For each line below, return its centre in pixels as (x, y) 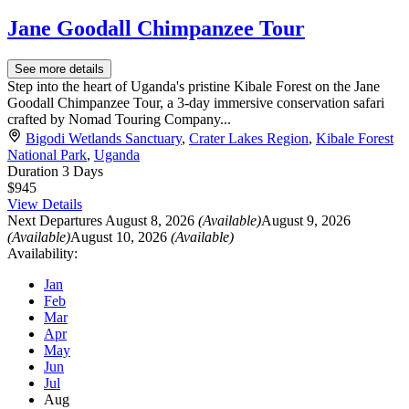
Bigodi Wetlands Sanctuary (104, 138)
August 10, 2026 (121, 236)
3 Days (83, 171)
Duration (35, 171)
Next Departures (55, 220)
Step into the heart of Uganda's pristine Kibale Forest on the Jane (194, 86)
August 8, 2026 (152, 220)
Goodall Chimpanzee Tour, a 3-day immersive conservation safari (196, 102)
